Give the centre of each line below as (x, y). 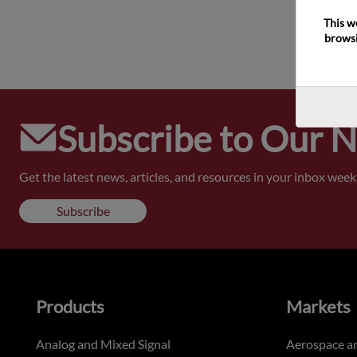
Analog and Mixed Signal (103, 344)
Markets (318, 307)
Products (70, 307)
